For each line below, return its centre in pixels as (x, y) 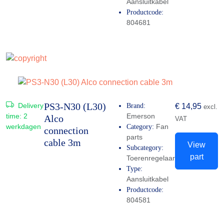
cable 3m (63, 142)
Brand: (136, 105)
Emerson (141, 116)
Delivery (30, 105)
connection (66, 130)
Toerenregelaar (151, 158)
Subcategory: (145, 147)
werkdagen (23, 126)
